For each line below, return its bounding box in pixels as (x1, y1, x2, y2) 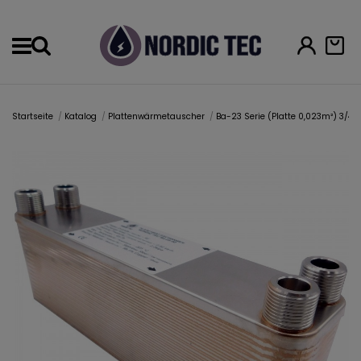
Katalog (64, 110, 98, 123)
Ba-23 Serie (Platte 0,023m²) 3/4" (216, 110, 355, 123)
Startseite (12, 110, 53, 123)
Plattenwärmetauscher (108, 110, 205, 123)
